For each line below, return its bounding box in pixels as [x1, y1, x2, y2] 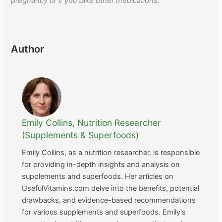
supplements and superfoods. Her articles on [22, 171, 174, 181]
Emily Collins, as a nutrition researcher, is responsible [22, 148, 200, 157]
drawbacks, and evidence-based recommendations [22, 195, 196, 205]
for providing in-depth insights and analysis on [22, 160, 180, 169]
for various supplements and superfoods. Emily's [22, 207, 186, 217]
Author [11, 43, 45, 55]
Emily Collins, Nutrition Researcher [22, 117, 162, 128]
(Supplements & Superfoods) [22, 129, 139, 140]
